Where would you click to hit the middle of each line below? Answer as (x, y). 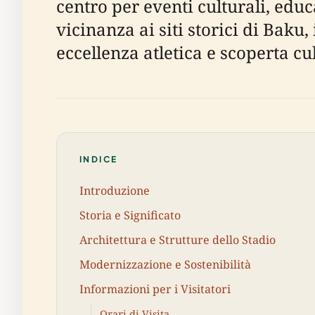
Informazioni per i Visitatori (155, 289)
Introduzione (115, 190)
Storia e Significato (130, 215)
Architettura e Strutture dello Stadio (178, 239)
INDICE (99, 159)
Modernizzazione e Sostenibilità (165, 265)
